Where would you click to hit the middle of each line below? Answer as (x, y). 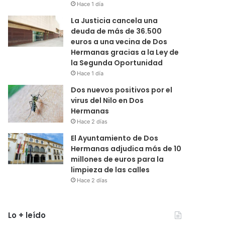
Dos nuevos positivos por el (122, 90)
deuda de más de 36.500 (117, 31)
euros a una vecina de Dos (119, 41)
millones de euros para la (118, 159)
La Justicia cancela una (115, 20)
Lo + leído (27, 215)
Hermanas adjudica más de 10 (126, 148)
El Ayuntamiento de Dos (115, 138)
